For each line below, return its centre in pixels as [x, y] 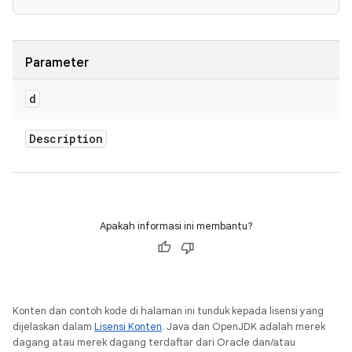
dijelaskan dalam [53, 326]
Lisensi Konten [128, 326]
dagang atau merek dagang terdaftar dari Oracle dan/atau [154, 342]
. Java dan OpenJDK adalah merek [244, 326]
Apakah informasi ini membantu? [176, 226]
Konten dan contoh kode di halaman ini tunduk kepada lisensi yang [168, 311]
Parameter [57, 63]
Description [66, 139]
